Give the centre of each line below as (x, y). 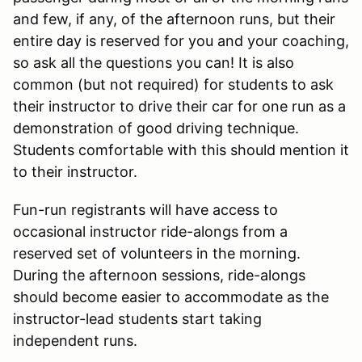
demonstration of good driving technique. (156, 128)
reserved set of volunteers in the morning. (157, 253)
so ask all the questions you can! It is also (154, 62)
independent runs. (75, 340)
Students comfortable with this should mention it (181, 149)
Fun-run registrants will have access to (145, 209)
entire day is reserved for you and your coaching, (181, 40)
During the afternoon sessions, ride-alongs (159, 275)
